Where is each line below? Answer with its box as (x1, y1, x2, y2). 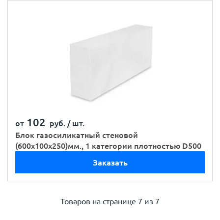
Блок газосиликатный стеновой (15, 131, 138, 139)
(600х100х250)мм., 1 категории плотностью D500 (15, 141, 201, 150)
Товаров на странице (60, 197, 136, 206)
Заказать (92, 158, 128, 167)
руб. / (46, 119, 71, 128)
